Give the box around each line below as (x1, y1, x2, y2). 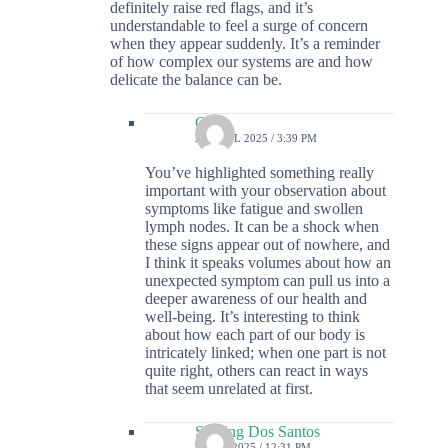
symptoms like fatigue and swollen (145, 200, 363, 218)
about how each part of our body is (145, 326, 365, 344)
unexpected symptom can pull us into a (145, 272, 390, 290)
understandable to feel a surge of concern (110, 17, 368, 35)
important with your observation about (145, 182, 386, 200)
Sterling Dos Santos (195, 423, 320, 441)
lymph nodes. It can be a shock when (145, 218, 379, 236)
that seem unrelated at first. (145, 380, 313, 398)
